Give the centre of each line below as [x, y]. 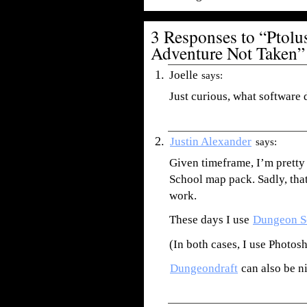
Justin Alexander [211, 141]
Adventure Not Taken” [228, 53]
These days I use [211, 220]
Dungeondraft [204, 269]
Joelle [184, 75]
